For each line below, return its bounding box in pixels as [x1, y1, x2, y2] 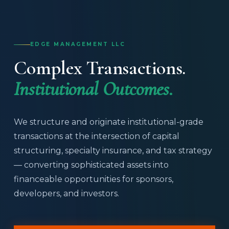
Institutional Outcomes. [13, 77, 173, 101]
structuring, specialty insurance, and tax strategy [13, 146, 212, 156]
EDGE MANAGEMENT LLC [30, 41, 126, 48]
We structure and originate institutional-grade [13, 117, 203, 127]
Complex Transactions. [13, 56, 186, 80]
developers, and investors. [13, 189, 119, 199]
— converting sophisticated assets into [13, 160, 169, 170]
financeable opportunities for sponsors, [13, 174, 173, 185]
